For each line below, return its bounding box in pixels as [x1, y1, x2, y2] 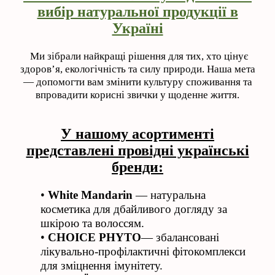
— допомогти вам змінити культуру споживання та [23, 76, 252, 88]
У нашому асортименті [61, 126, 214, 142]
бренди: [112, 159, 163, 176]
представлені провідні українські [26, 142, 249, 159]
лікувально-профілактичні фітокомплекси [41, 245, 246, 258]
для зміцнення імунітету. [41, 259, 163, 273]
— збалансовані [141, 231, 219, 244]
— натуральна [133, 188, 206, 202]
